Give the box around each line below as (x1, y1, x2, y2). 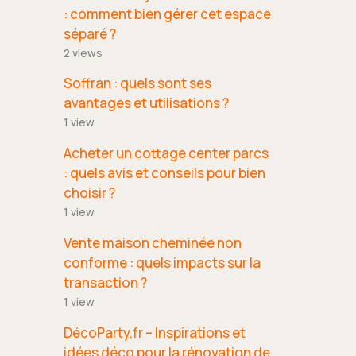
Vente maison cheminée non (64, 233, 242, 252)
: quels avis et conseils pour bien (64, 164, 265, 183)
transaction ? (64, 273, 147, 292)
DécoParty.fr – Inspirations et (64, 323, 246, 342)
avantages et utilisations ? (64, 94, 229, 113)
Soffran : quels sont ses (64, 74, 211, 93)
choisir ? (64, 184, 115, 203)
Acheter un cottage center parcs (64, 144, 269, 163)
